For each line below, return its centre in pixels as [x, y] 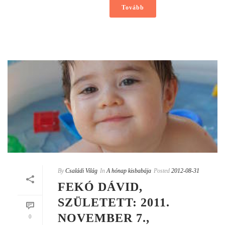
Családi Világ [81, 171]
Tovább [133, 7]
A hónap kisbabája [129, 171]
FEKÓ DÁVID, [100, 187]
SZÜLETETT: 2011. [114, 203]
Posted [162, 171]
